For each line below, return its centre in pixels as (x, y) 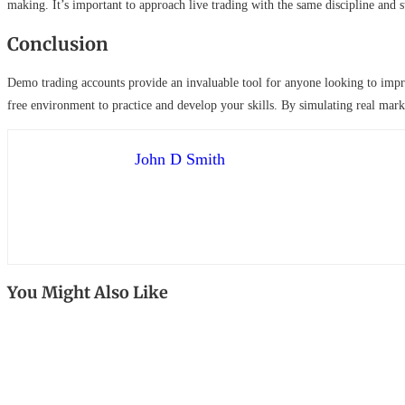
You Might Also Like (88, 293)
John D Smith (180, 160)
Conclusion (58, 43)
